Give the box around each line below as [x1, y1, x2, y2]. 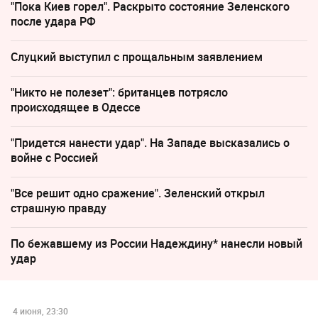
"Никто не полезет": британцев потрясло [11, 84, 228, 101]
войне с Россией [11, 150, 98, 166]
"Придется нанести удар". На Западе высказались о [11, 135, 290, 151]
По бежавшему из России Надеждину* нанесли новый [11, 236, 302, 252]
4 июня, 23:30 [12, 305, 68, 317]
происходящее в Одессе [11, 99, 141, 116]
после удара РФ [11, 13, 96, 30]
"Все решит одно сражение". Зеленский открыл [11, 185, 265, 202]
